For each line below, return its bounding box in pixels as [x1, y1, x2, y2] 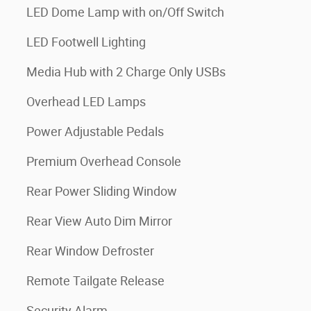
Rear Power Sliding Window [26, 184, 177, 199]
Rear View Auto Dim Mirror [26, 214, 172, 228]
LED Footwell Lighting [26, 35, 146, 49]
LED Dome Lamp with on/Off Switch [26, 5, 224, 19]
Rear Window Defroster [26, 244, 154, 258]
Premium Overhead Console [26, 154, 181, 169]
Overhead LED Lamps [26, 94, 146, 109]
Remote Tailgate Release [26, 274, 165, 288]
